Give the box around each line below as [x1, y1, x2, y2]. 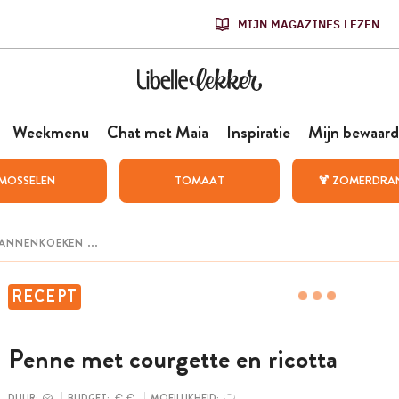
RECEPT [11, 285, 78, 308]
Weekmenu [12, 120, 89, 144]
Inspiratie [225, 120, 290, 144]
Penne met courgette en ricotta [7, 340, 338, 379]
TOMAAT [174, 172, 224, 189]
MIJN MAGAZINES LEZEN [237, 16, 380, 32]
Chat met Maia [106, 120, 208, 144]
